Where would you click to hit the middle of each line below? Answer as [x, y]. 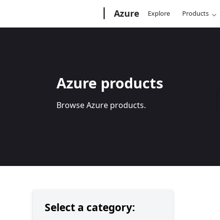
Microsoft [52, 11]
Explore [159, 13]
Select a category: [90, 207]
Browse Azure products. [101, 105]
